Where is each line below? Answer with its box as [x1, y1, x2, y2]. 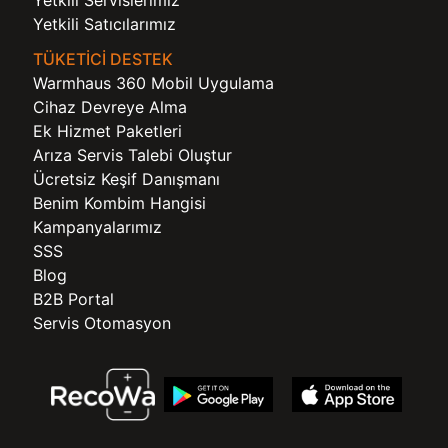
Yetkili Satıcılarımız [33, 14, 176, 35]
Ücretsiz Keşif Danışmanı [33, 169, 220, 190]
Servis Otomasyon [33, 313, 171, 334]
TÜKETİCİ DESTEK [33, 49, 173, 70]
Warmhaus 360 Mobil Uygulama [33, 73, 274, 94]
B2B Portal [33, 289, 114, 310]
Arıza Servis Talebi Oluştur [33, 145, 232, 166]
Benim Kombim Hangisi [33, 193, 206, 214]
